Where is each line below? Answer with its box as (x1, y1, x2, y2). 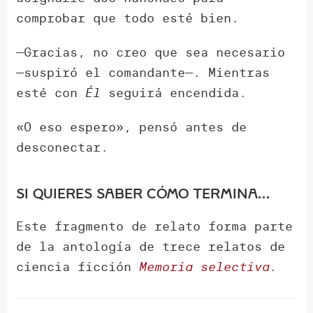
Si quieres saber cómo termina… (16, 185, 270, 203)
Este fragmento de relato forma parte (16, 218, 293, 235)
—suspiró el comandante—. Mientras (16, 64, 270, 81)
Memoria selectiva (139, 259, 270, 275)
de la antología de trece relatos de (16, 238, 286, 255)
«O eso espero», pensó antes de (16, 119, 247, 136)
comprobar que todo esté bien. (16, 10, 240, 27)
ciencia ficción (16, 259, 140, 275)
